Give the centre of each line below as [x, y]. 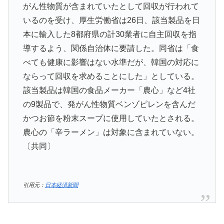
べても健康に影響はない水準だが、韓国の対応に [111, 62]
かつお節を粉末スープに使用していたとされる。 [111, 118]
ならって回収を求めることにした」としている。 [111, 76]
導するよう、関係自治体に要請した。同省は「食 [111, 48]
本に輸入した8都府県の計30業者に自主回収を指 [109, 34]
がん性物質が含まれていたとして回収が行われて [111, 6]
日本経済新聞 [61, 185]
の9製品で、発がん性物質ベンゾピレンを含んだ [109, 104]
